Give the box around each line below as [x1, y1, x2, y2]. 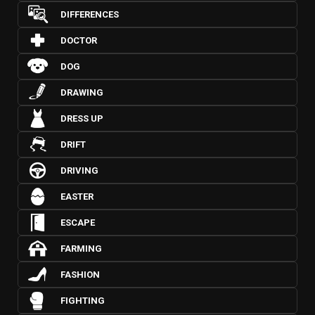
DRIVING [60, 165, 98, 176]
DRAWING [60, 87, 103, 98]
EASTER [60, 191, 94, 202]
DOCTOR [60, 35, 97, 46]
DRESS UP [60, 113, 103, 124]
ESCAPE [60, 217, 95, 228]
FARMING [60, 243, 102, 254]
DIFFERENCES [60, 9, 119, 20]
